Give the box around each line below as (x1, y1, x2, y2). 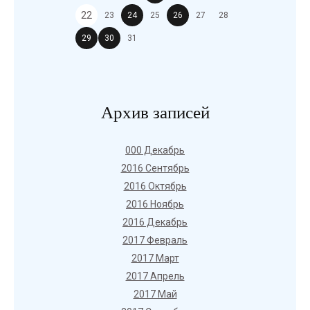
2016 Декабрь (122, 217, 188, 228)
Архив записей (100, 103, 210, 122)
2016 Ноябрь (126, 199, 184, 210)
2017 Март (131, 253, 179, 264)
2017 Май (133, 289, 177, 300)
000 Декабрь (125, 145, 185, 156)
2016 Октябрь (123, 181, 187, 192)
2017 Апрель (125, 271, 185, 282)
